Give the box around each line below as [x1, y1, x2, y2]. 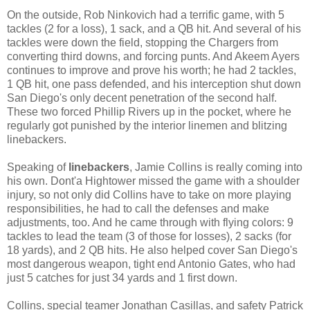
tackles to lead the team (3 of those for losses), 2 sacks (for [7, 230, 291, 242]
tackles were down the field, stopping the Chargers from [7, 36, 278, 48]
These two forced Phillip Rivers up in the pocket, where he [7, 105, 291, 118]
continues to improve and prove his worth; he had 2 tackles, [7, 64, 296, 76]
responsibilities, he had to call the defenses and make [7, 202, 269, 215]
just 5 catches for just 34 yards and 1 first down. [7, 271, 237, 284]
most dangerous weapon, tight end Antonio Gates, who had [7, 257, 295, 270]
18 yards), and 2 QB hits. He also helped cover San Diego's [7, 244, 298, 256]
